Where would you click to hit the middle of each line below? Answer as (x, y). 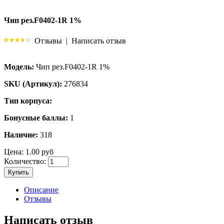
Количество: (25, 161)
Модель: (19, 66)
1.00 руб (38, 151)
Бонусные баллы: (36, 117)
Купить (18, 172)
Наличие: (21, 134)
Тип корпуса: (28, 100)
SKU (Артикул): (33, 83)
